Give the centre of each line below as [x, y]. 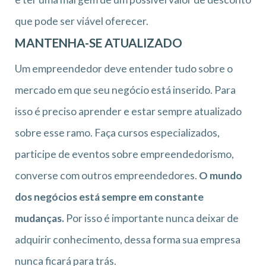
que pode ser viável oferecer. [82, 21]
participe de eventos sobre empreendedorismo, [124, 154]
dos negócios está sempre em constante [109, 197]
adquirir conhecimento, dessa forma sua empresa [128, 239]
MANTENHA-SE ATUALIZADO [99, 42]
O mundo [221, 175]
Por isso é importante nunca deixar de [151, 218]
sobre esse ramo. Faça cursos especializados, [117, 132]
